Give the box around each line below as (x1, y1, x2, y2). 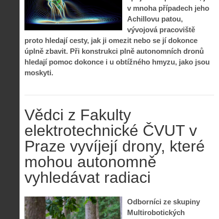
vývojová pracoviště (127, 25, 195, 34)
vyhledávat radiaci (24, 168, 151, 186)
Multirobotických (127, 208, 185, 217)
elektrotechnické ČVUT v (24, 121, 197, 139)
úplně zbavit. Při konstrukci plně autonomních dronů (24, 47, 204, 56)
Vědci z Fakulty (24, 106, 131, 124)
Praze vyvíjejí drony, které (24, 137, 205, 155)
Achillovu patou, (127, 15, 183, 23)
